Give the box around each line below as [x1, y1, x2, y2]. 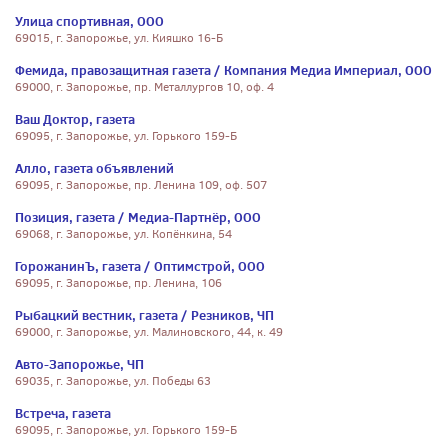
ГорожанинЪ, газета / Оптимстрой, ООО [15, 257, 265, 275]
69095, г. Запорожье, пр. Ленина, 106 [15, 275, 222, 291]
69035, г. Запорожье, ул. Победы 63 [15, 373, 211, 389]
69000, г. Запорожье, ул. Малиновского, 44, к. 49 [15, 324, 283, 340]
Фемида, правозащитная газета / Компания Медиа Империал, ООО [15, 61, 432, 79]
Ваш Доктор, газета [15, 110, 135, 128]
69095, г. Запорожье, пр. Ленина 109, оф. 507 [15, 177, 267, 193]
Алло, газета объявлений [15, 159, 174, 177]
